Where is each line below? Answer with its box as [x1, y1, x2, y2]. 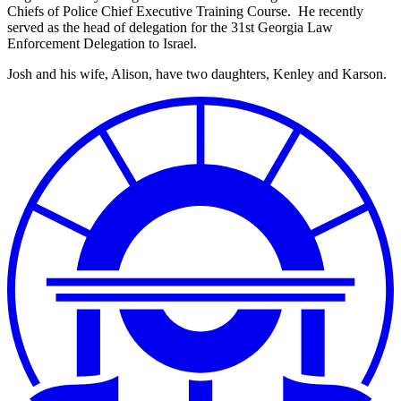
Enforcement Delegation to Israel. [7, 36, 197, 52]
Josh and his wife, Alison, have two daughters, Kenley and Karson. [7, 66, 387, 82]
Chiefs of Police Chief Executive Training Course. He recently [7, 4, 363, 20]
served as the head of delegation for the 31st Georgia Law [7, 20, 333, 36]
